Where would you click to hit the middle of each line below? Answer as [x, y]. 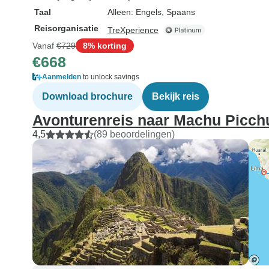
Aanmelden [62, 77]
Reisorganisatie [66, 28]
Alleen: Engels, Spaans [151, 12]
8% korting [105, 45]
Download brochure [87, 96]
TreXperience [133, 30]
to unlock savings [110, 77]
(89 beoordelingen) [134, 134]
